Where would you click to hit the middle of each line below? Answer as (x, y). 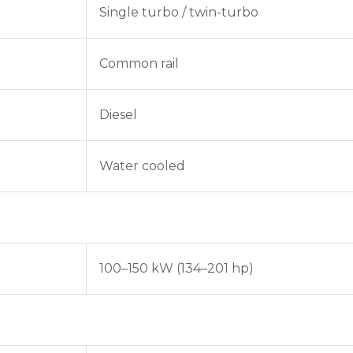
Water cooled (142, 166)
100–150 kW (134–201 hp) (176, 268)
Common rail (139, 63)
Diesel (118, 115)
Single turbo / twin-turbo (179, 12)
